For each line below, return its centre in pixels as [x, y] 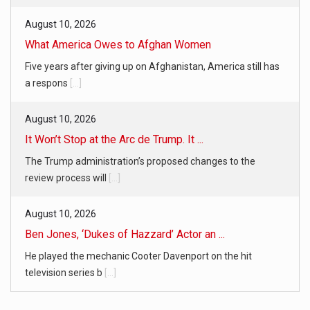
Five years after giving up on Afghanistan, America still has [152, 66]
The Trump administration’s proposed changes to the [140, 161]
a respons [47, 83]
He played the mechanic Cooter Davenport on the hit [138, 256]
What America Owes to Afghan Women [118, 44]
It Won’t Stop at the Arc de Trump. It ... [114, 139]
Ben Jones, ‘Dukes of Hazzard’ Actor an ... [125, 234]
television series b [65, 272]
